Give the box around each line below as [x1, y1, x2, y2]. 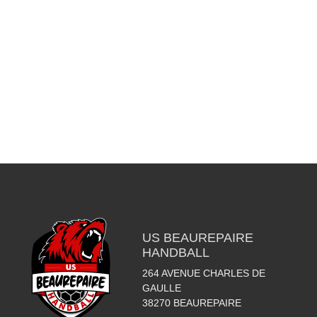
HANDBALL [142, 245, 209, 260]
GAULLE [142, 282, 181, 294]
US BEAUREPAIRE [142, 230, 253, 245]
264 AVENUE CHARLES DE [142, 267, 265, 279]
